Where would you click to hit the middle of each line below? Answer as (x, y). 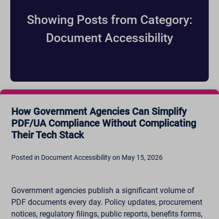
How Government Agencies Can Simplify (99, 112)
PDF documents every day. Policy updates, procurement (107, 202)
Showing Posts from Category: (109, 20)
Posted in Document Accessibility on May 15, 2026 (87, 158)
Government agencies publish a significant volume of (103, 191)
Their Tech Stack (47, 135)
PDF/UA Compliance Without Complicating (103, 123)
